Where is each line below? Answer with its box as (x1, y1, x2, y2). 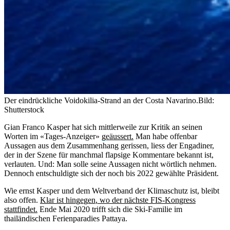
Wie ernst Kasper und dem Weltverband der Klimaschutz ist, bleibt (4, 186, 219, 195)
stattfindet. (4, 204, 37, 214)
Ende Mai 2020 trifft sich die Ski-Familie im (37, 204, 182, 214)
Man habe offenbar (133, 131, 197, 141)
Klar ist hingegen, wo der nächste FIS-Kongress (40, 195, 196, 204)
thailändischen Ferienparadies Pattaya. (4, 214, 127, 223)
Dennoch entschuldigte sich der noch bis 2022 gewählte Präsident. (4, 168, 219, 178)
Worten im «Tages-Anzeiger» (4, 131, 102, 141)
